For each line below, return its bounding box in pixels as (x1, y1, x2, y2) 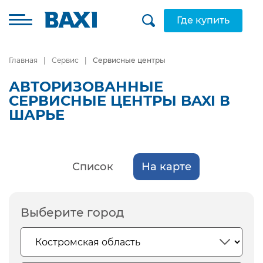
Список (72, 160, 113, 173)
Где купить (177, 15, 230, 26)
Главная (9, 56, 38, 65)
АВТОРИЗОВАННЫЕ (9, 78, 163, 95)
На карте (141, 160, 191, 173)
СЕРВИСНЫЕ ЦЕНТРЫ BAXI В (9, 92, 230, 109)
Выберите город (21, 205, 124, 220)
